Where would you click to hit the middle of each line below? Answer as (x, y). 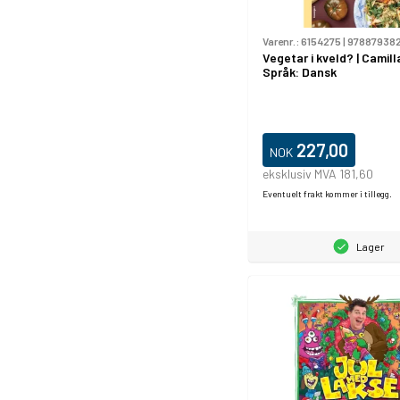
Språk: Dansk (300, 72)
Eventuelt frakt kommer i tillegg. (327, 193)
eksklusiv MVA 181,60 (318, 173)
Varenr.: (282, 42)
